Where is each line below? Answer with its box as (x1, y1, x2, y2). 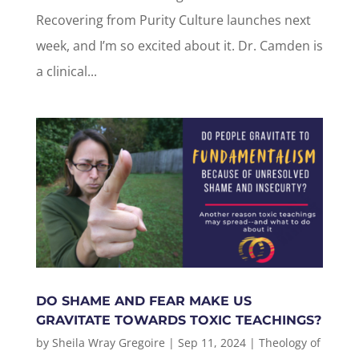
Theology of (258, 335, 321, 351)
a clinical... (35, 63, 97, 80)
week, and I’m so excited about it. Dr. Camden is (35, 37, 323, 54)
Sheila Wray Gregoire (51, 335, 165, 351)
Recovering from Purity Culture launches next (35, 11, 311, 29)
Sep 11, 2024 (177, 335, 246, 351)
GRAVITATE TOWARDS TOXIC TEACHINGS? (35, 313, 321, 329)
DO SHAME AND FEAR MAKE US (35, 293, 252, 309)
